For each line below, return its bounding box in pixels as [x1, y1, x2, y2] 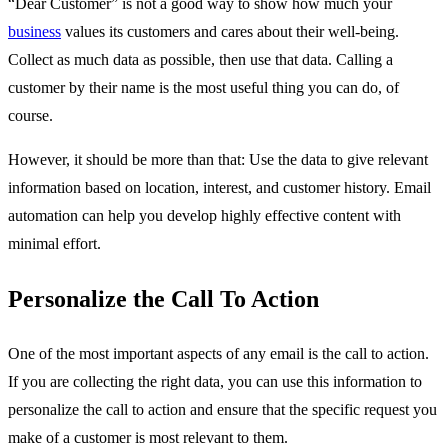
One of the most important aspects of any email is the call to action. [8, 345, 429, 363]
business [8, 22, 61, 40]
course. [8, 106, 53, 124]
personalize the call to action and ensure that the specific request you [8, 401, 437, 419]
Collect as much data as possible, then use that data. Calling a [8, 50, 393, 68]
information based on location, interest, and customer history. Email [8, 178, 431, 196]
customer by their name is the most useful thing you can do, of [8, 78, 399, 96]
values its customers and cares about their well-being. [61, 22, 399, 40]
